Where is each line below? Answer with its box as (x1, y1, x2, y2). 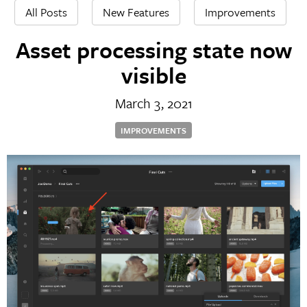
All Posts (25, 3, 67, 21)
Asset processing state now (15, 33, 292, 66)
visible (121, 58, 186, 91)
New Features (102, 3, 169, 21)
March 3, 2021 (114, 93, 193, 113)
